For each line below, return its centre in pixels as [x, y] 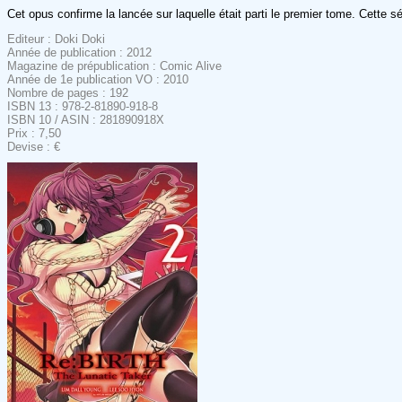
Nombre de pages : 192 [68, 92]
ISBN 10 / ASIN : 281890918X [86, 119]
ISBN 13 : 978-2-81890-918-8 [83, 106]
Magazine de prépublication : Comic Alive [114, 66]
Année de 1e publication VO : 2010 [98, 79]
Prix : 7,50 [34, 133]
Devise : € [34, 146]
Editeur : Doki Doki [56, 39]
